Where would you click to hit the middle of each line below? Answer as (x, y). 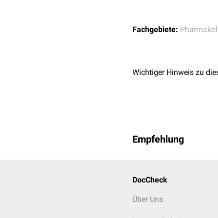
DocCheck (150, 180)
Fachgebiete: (155, 29)
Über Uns (148, 199)
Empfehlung (158, 139)
